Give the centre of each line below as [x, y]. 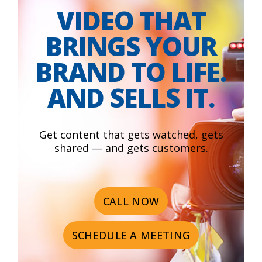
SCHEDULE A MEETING [131, 235]
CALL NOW [131, 201]
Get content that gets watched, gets [131, 134]
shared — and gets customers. [131, 148]
